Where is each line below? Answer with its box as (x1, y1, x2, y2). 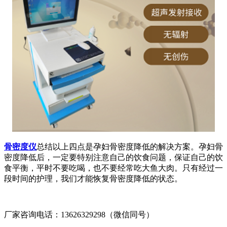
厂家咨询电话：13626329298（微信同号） (4, 210, 154, 219)
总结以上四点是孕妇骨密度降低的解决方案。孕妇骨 (36, 142, 223, 152)
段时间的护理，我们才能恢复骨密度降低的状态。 (4, 174, 182, 183)
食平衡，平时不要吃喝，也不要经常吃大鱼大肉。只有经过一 (4, 164, 223, 173)
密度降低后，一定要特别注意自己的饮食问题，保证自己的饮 (4, 153, 223, 162)
